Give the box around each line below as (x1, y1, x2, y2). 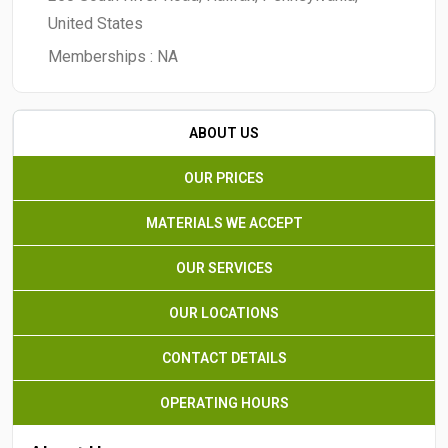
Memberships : (48, 47, 157, 66)
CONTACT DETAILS (161, 350, 287, 366)
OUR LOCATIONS (169, 305, 279, 321)
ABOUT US (189, 125, 259, 141)
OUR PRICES (184, 170, 264, 186)
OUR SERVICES (175, 260, 273, 276)
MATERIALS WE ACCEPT (145, 215, 303, 231)
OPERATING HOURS (159, 395, 289, 411)
